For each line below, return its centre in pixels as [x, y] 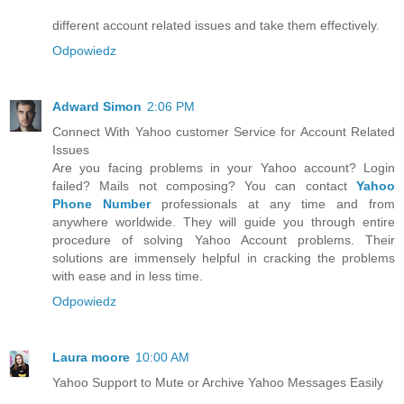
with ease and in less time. [128, 275]
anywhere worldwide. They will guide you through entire [224, 221]
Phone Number [101, 203]
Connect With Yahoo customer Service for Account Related [224, 131]
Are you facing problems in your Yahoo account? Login [224, 167]
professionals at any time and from [273, 203]
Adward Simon [97, 106]
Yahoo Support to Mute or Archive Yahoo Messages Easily [218, 382]
